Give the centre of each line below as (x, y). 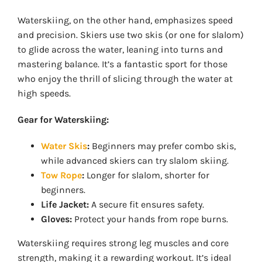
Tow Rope (61, 175)
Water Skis (64, 146)
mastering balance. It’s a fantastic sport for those (122, 64)
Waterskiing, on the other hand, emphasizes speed (125, 20)
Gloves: (56, 219)
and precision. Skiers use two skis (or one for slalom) (130, 35)
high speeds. (44, 94)
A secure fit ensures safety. (146, 205)
